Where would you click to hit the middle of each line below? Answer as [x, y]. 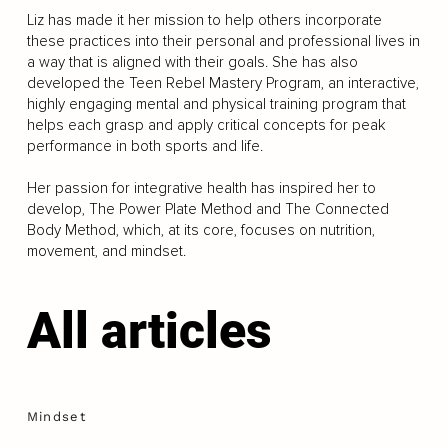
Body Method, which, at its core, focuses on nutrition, [200, 230]
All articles [149, 331]
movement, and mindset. [106, 251]
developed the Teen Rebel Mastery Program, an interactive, [222, 83]
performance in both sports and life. [144, 146]
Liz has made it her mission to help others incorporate [204, 20]
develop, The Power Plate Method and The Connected [207, 209]
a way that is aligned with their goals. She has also [192, 62]
